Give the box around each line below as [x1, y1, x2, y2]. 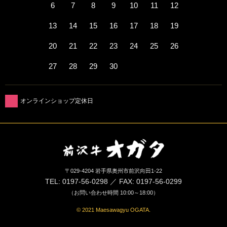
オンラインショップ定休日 [20, 97, 93, 105]
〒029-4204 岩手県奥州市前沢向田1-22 [65, 167, 162, 174]
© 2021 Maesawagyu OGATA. [77, 206, 150, 213]
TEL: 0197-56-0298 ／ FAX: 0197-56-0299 [45, 177, 182, 185]
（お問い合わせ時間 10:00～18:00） [68, 189, 159, 196]
